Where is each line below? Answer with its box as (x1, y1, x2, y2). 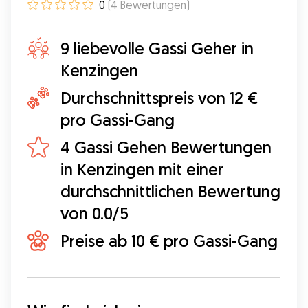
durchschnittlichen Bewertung (60, 181, 280, 201)
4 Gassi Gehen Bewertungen (60, 137, 272, 157)
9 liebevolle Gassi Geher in (60, 38, 254, 58)
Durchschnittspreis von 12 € (60, 87, 258, 108)
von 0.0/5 (60, 203, 129, 223)
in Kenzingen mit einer (60, 159, 223, 179)
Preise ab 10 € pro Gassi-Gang (60, 230, 278, 251)
